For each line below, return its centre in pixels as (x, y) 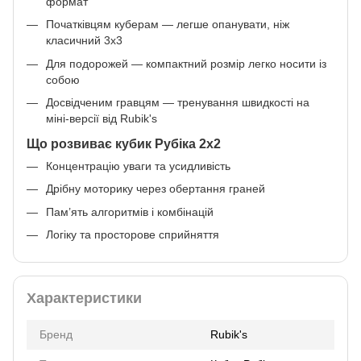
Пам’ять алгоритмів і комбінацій (130, 212)
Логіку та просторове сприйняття (133, 234)
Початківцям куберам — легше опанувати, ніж (168, 25)
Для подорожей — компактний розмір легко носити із (186, 63)
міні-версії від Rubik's (102, 119)
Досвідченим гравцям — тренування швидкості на (178, 103)
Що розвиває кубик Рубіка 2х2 (124, 143)
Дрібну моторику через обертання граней (156, 189)
